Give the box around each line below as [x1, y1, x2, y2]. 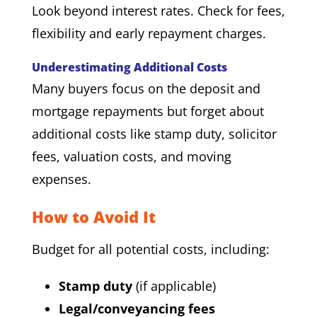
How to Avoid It [31, 205, 156, 227]
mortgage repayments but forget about [31, 102, 264, 120]
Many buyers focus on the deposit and [31, 79, 260, 97]
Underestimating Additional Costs [31, 59, 227, 75]
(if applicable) [132, 277, 216, 294]
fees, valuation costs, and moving [31, 147, 231, 165]
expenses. [31, 170, 91, 188]
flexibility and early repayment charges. [31, 24, 266, 42]
